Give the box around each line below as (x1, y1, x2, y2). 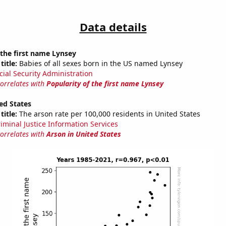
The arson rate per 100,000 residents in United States (17, 109, 200, 119)
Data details (79, 19, 147, 35)
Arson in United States (46, 129, 121, 139)
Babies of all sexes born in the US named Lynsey (17, 59, 183, 69)
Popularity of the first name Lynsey (46, 79, 163, 89)
